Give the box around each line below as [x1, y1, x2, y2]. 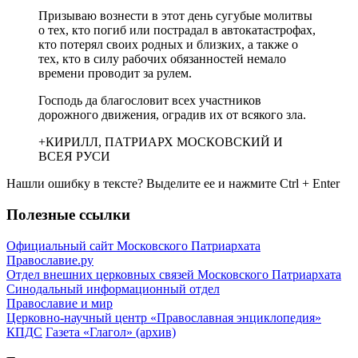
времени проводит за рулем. [38, 66, 192, 81]
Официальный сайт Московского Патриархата [6, 238, 261, 253]
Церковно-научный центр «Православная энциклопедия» [6, 310, 321, 324]
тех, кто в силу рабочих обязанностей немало [38, 52, 286, 66]
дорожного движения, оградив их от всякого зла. [38, 108, 306, 122]
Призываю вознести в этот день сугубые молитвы [38, 9, 312, 23]
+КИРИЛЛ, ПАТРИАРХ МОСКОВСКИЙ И [38, 135, 283, 149]
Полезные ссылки [6, 205, 130, 223]
